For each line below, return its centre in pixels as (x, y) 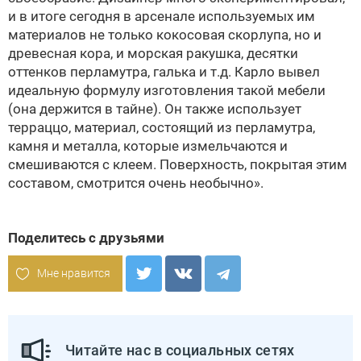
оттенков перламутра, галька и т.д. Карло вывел (164, 72)
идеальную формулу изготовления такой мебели (167, 90)
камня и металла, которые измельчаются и (148, 146)
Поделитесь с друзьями (86, 238)
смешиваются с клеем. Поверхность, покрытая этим (178, 164)
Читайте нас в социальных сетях (180, 350)
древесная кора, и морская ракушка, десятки (153, 53)
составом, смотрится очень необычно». (136, 183)
